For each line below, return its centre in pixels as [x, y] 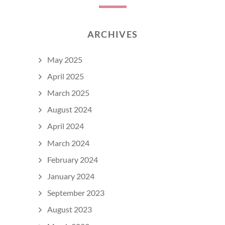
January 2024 [71, 176]
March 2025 [68, 93]
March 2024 [68, 143]
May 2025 [65, 59]
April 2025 [66, 76]
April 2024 [66, 126]
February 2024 [73, 159]
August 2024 [70, 109]
